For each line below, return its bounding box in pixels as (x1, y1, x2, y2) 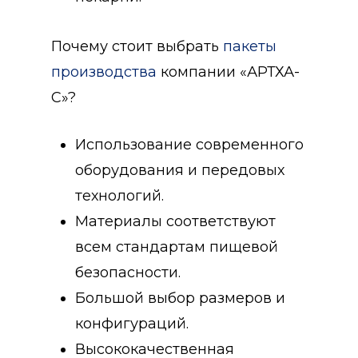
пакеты (223, 37, 276, 55)
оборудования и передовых (75, 161, 284, 179)
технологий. (75, 186, 164, 205)
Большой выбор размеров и (75, 288, 285, 307)
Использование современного (75, 135, 304, 153)
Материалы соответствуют (75, 212, 276, 230)
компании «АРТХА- (157, 62, 300, 81)
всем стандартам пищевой (75, 237, 278, 256)
